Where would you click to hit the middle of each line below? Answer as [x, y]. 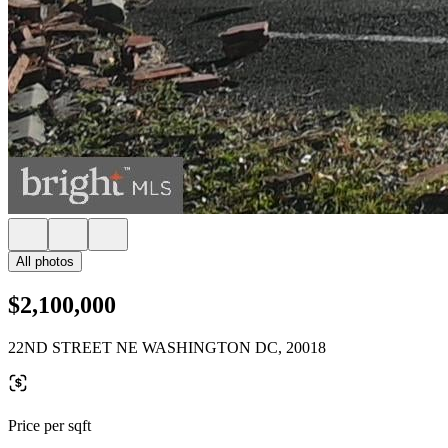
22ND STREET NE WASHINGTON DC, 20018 [167, 347]
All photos [45, 261]
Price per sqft [49, 425]
